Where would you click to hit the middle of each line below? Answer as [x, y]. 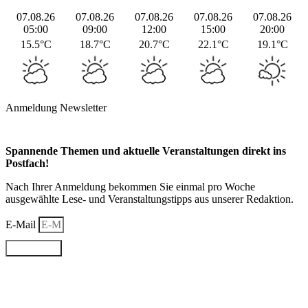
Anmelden [34, 248]
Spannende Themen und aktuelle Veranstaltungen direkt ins [146, 151]
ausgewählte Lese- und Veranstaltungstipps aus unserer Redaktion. [150, 199]
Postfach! [27, 164]
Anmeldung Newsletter [56, 107]
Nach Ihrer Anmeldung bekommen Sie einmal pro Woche [130, 187]
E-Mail [22, 225]
